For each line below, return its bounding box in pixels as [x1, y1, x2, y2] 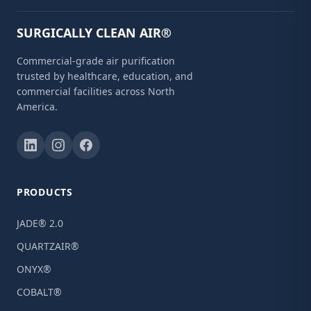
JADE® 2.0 [17, 217, 63, 230]
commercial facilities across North [17, 85, 175, 98]
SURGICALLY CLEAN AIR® [17, 24, 171, 41]
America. [17, 100, 58, 113]
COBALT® [17, 285, 62, 299]
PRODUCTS [17, 185, 73, 199]
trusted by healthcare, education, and [17, 69, 193, 83]
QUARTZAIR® [17, 239, 79, 253]
